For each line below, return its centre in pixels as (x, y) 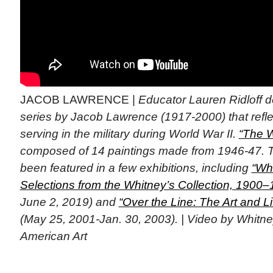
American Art (53, 236)
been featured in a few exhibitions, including (136, 168)
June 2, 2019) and (69, 202)
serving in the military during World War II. (129, 133)
